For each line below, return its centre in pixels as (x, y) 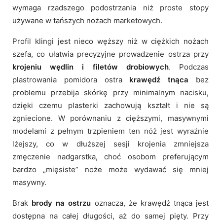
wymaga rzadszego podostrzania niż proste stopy (110, 8)
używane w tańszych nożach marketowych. (87, 21)
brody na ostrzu (61, 203)
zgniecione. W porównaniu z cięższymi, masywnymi (110, 118)
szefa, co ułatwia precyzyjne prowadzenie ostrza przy (110, 54)
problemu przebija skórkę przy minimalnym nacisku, (110, 93)
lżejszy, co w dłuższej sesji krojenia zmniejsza (110, 144)
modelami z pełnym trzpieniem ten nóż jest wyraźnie (110, 131)
